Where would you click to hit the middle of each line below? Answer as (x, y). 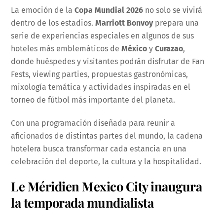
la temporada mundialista (82, 203)
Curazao (169, 48)
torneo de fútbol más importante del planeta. (93, 100)
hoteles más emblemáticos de (66, 48)
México (134, 48)
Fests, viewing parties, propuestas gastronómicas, (100, 74)
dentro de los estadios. (53, 23)
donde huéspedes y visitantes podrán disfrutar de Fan (108, 61)
